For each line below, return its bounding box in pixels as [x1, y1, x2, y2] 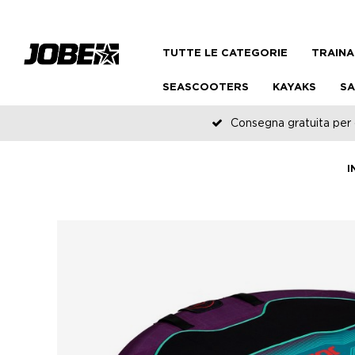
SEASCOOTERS [162, 83, 249, 92]
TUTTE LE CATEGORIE [162, 49, 288, 58]
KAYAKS [273, 83, 316, 92]
